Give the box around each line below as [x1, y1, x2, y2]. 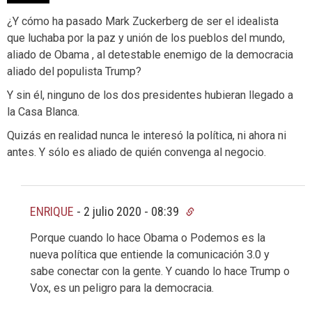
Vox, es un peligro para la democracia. [30, 281, 214, 295]
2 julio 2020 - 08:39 [84, 203, 182, 219]
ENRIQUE [30, 203, 74, 219]
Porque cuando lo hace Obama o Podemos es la [30, 231, 265, 244]
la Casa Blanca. [7, 104, 79, 118]
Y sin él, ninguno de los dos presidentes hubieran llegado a [7, 88, 293, 102]
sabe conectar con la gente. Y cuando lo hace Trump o [30, 264, 290, 278]
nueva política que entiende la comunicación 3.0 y [30, 247, 270, 261]
